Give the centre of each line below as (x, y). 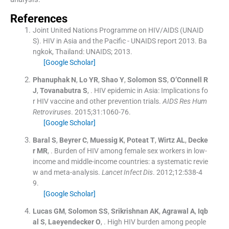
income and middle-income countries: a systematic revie (120, 161)
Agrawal (175, 211)
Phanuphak (51, 79)
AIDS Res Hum (185, 101)
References (39, 18)
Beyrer (70, 140)
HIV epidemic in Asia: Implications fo (151, 90)
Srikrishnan (129, 211)
